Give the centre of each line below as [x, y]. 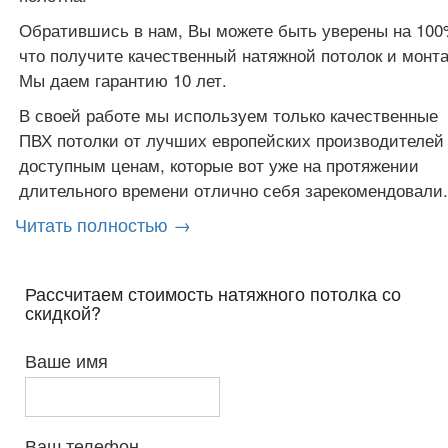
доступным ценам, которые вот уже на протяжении [219, 164]
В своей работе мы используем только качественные [228, 114]
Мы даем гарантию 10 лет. [123, 79]
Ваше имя [66, 360]
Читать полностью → [103, 224]
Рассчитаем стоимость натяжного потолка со [213, 293]
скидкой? [63, 312]
